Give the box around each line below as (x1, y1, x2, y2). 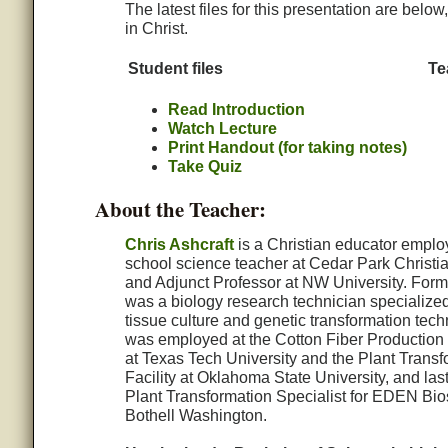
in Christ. (124, 20, 188, 38)
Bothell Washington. (124, 407, 267, 425)
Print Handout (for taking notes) (167, 139, 407, 157)
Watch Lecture (167, 120, 277, 138)
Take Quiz (167, 158, 242, 176)
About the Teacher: (94, 194, 266, 225)
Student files (127, 60, 223, 78)
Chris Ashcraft (124, 236, 234, 254)
